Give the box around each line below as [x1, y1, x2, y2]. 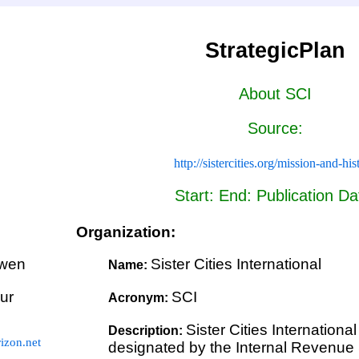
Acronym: [108, 290, 172, 305]
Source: [248, 119, 304, 137]
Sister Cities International [151, 256, 322, 273]
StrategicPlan [205, 38, 346, 63]
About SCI [239, 84, 313, 103]
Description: [108, 323, 187, 337]
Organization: [76, 223, 176, 240]
